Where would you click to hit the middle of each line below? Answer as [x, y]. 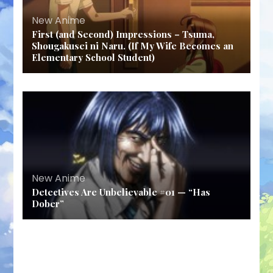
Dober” [48, 203]
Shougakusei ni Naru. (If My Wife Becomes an [133, 45]
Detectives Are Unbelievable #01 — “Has [121, 192]
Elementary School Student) [94, 57]
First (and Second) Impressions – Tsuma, [123, 34]
